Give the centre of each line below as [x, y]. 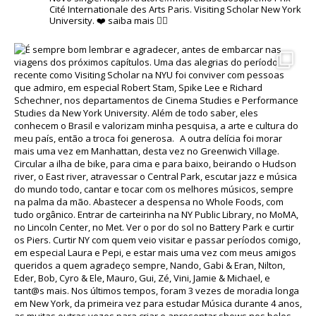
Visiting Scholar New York [247, 9]
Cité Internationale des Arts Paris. [121, 9]
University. [72, 20]
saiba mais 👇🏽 [137, 20]
